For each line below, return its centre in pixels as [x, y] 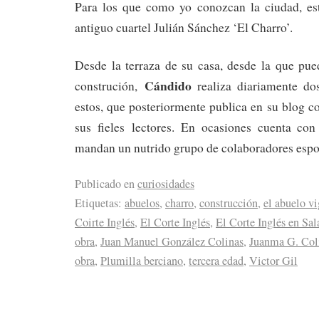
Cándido [168, 85]
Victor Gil [273, 261]
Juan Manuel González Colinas [172, 242]
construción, [110, 85]
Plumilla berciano [142, 261]
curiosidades [166, 184]
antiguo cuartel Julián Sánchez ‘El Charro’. [184, 27]
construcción [229, 203]
